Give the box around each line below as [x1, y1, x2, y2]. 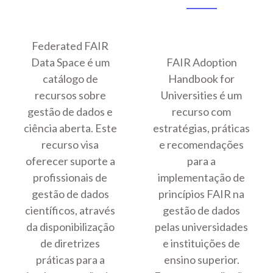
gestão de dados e [27, 105, 113, 119]
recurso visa [41, 138, 99, 152]
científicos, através [25, 204, 116, 218]
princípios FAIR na [158, 187, 245, 201]
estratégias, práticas [153, 121, 250, 135]
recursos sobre [34, 88, 106, 102]
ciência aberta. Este [23, 121, 117, 135]
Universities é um [161, 88, 243, 102]
